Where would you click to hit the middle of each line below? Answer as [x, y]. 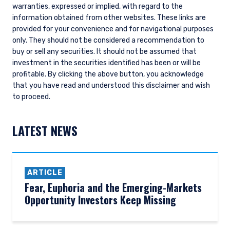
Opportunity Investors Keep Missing [100, 200]
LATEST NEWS [45, 130]
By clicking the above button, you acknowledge [126, 74]
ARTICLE [45, 173]
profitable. [30, 74]
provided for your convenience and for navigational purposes [113, 29]
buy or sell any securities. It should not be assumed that [104, 52]
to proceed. [31, 97]
